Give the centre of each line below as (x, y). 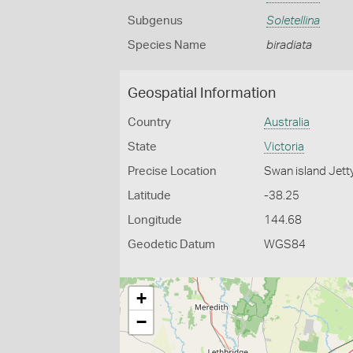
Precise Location (172, 171)
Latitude (149, 196)
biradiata (289, 45)
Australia (287, 123)
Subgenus (155, 21)
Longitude (155, 220)
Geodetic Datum (171, 245)
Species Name (167, 45)
